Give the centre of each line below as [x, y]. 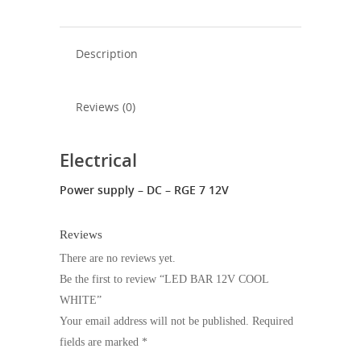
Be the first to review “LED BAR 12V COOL [164, 279]
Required [273, 321]
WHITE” [81, 300]
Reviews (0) [106, 106]
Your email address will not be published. [154, 321]
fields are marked [101, 342]
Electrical [98, 159]
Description [107, 53]
